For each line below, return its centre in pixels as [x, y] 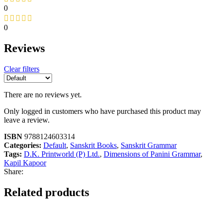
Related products [46, 192]
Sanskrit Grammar [149, 145]
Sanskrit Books [93, 145]
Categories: [23, 145]
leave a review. [27, 120]
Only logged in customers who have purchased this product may [102, 111]
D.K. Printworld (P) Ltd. [62, 154]
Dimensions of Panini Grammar [152, 154]
